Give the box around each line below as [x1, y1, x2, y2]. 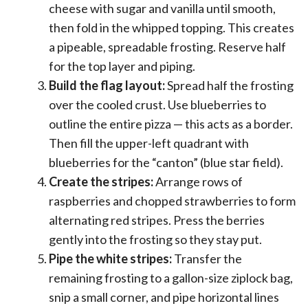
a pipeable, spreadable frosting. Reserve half [49, 39, 286, 55]
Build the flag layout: [49, 78, 165, 93]
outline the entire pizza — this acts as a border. [49, 116, 293, 132]
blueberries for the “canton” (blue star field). [49, 155, 283, 170]
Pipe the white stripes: [49, 251, 172, 267]
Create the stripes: [49, 174, 153, 190]
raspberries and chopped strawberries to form [49, 193, 296, 209]
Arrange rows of [153, 174, 243, 190]
